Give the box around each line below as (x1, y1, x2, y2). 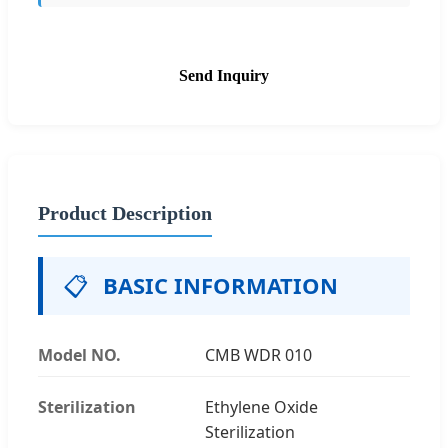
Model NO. (38, 343, 121, 366)
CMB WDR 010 (205, 343, 313, 366)
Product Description (38, 201, 212, 224)
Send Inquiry (179, 66, 269, 84)
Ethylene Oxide (205, 395, 319, 418)
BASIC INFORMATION (103, 270, 338, 300)
